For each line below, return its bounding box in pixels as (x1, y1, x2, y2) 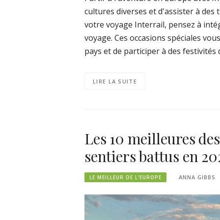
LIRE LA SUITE (93, 77, 137, 85)
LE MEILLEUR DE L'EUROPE (89, 173, 162, 181)
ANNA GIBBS (179, 173, 216, 181)
